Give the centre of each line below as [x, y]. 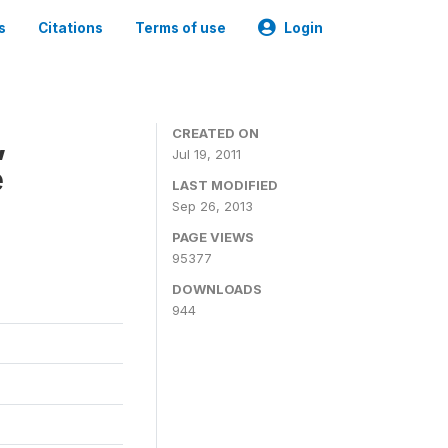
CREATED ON [215, 133]
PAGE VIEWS [213, 237]
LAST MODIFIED [225, 185]
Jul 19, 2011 [206, 154]
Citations [70, 28]
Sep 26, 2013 [212, 206]
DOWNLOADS [217, 289]
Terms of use [180, 28]
